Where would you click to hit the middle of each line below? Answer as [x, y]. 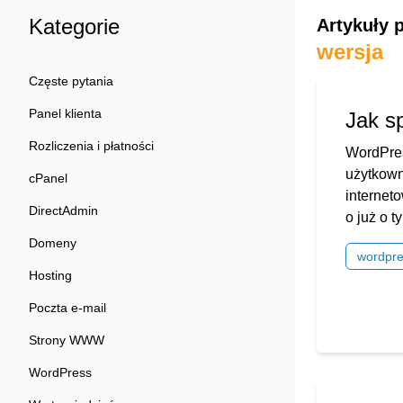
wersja [350, 52]
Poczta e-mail [67, 308]
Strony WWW [67, 340]
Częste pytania [71, 81]
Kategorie [74, 27]
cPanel [48, 178]
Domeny [53, 243]
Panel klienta [65, 113]
